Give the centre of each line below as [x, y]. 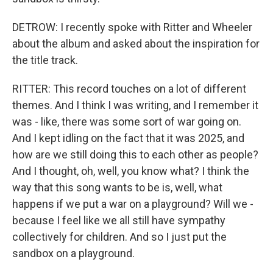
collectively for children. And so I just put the [119, 237]
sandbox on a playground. [73, 253]
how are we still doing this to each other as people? [135, 154]
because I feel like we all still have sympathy [119, 220]
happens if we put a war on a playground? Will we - [133, 204]
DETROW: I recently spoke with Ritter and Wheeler [132, 27]
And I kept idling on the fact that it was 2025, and [128, 138]
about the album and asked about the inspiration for [136, 44]
